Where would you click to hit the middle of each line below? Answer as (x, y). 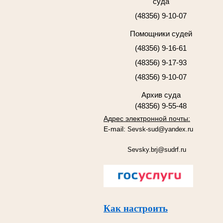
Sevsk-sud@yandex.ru (160, 129)
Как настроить (136, 208)
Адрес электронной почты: (147, 118)
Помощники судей (161, 34)
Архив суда (161, 95)
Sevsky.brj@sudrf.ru (145, 149)
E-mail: (115, 129)
